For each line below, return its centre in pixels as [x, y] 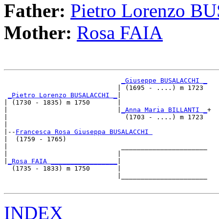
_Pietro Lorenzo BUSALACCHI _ [63, 95]
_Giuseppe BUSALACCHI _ [164, 81]
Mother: [40, 33]
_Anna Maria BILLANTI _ [164, 110]
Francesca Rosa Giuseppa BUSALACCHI [84, 132]
